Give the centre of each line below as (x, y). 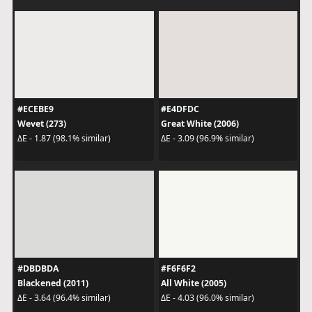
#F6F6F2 (178, 268)
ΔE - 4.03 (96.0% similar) (208, 298)
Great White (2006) (200, 123)
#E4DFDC (180, 109)
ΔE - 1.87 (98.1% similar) (64, 138)
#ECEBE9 (35, 109)
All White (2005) (194, 283)
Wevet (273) (41, 123)
